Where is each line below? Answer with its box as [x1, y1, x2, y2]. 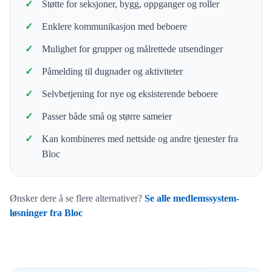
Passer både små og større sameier [42, 111, 172, 121]
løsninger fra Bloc [10, 208, 83, 218]
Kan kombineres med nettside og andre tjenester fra [42, 134, 238, 144]
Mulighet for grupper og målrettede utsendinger [42, 44, 223, 54]
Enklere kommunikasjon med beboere [42, 21, 187, 32]
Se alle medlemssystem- [144, 193, 239, 203]
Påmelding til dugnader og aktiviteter [42, 66, 183, 76]
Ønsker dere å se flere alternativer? [10, 193, 144, 203]
